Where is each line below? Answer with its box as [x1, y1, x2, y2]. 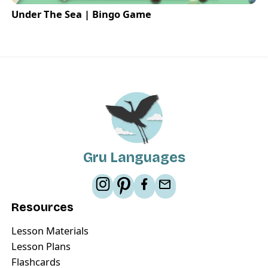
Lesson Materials [11, 224, 89, 238]
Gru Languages [83, 148, 185, 166]
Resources [11, 200, 74, 215]
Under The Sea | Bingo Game [11, 7, 151, 22]
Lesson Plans [11, 239, 71, 254]
